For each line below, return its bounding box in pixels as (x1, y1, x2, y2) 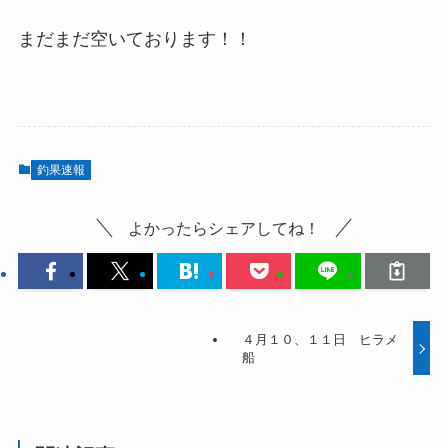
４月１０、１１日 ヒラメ (241, 331, 398, 347)
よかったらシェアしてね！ (128, 218, 320, 237)
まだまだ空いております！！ (17, 28, 252, 49)
